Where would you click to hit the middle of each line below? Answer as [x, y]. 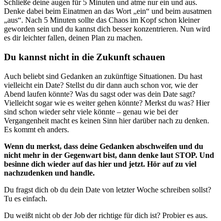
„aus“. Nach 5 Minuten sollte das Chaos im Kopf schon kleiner [102, 20]
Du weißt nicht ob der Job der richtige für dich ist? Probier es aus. [106, 215]
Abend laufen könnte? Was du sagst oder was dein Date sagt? [100, 94]
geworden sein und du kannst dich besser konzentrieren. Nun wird [107, 29]
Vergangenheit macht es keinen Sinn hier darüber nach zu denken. [107, 120]
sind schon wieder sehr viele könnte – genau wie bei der [91, 111]
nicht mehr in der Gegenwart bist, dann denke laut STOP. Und [109, 155]
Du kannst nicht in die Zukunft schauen [85, 57]
